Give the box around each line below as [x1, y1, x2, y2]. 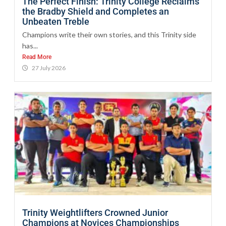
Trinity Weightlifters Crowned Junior [22, 207, 168, 218]
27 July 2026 [32, 64, 66, 72]
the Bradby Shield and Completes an [22, 6, 169, 17]
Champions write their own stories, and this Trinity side [22, 30, 196, 39]
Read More [22, 53, 51, 61]
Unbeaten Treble [22, 16, 89, 27]
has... [22, 41, 38, 50]
